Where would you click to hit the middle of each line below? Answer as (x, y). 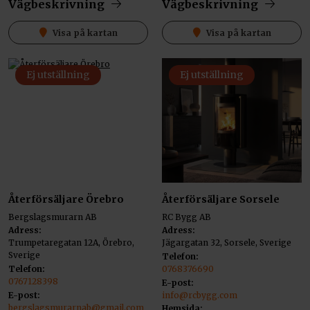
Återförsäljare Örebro (66, 199)
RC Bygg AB (186, 217)
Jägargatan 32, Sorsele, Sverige (227, 243)
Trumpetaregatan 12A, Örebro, (71, 243)
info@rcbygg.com (200, 295)
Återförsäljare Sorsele (221, 199)
